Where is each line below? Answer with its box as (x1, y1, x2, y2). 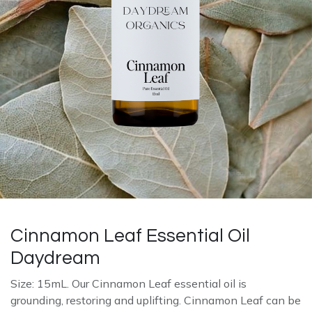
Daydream (10, 248, 100, 268)
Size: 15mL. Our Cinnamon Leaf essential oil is (10, 276, 247, 290)
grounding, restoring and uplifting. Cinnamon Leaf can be (10, 292, 301, 307)
